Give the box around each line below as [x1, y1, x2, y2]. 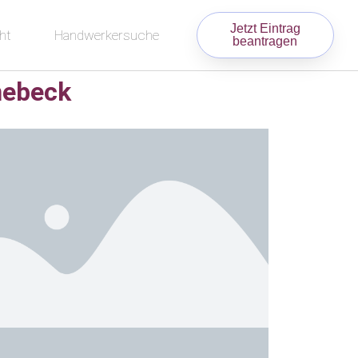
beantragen [233, 34, 298, 48]
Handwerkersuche [54, 27, 159, 43]
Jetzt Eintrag [229, 22, 300, 35]
